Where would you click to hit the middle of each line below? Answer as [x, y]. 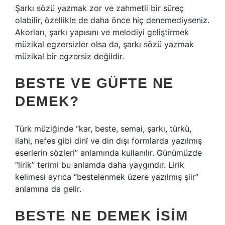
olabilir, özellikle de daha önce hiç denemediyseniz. [112, 20]
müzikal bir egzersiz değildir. [70, 56]
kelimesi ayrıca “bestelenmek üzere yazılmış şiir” [107, 177]
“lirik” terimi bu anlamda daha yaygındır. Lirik [100, 165]
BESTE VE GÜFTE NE [94, 83]
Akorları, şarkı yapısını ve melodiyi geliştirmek [102, 32]
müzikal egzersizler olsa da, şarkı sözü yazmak [104, 44]
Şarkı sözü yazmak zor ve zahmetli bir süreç [99, 8]
